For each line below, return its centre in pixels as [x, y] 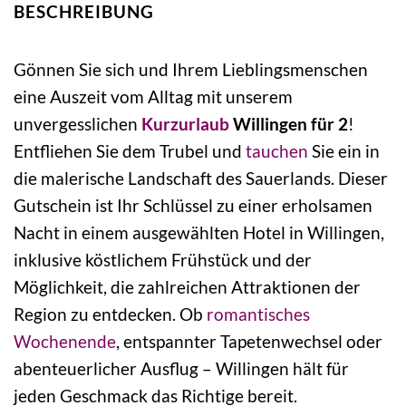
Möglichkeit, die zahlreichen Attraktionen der [187, 287]
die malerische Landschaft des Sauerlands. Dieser [201, 179]
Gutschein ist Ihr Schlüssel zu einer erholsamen [193, 206]
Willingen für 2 [289, 124]
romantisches [258, 314]
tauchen [277, 151]
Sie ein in [344, 151]
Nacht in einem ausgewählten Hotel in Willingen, [199, 233]
